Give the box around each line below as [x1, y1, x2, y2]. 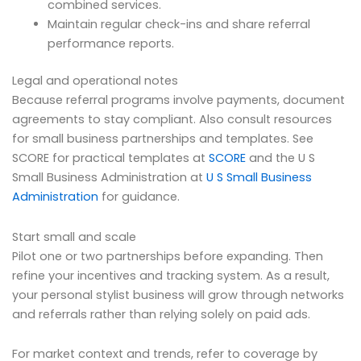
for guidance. [98, 189, 180, 205]
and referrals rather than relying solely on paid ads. [12, 305, 310, 322]
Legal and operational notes [12, 73, 178, 89]
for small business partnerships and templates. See [12, 131, 313, 147]
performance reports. [47, 35, 174, 52]
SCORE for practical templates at [12, 150, 209, 167]
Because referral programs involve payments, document [12, 92, 345, 109]
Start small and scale [12, 228, 136, 245]
